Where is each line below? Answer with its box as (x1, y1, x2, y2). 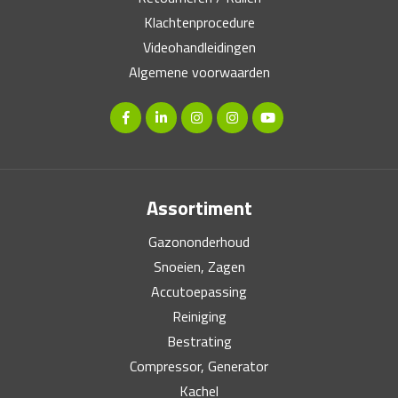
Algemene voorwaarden (128, 61, 270, 83)
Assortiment (146, 193, 252, 223)
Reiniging (171, 306, 227, 327)
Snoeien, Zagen (153, 256, 245, 277)
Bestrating (166, 330, 232, 352)
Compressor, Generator (130, 355, 268, 377)
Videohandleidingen (142, 36, 256, 58)
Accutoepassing (151, 281, 247, 302)
